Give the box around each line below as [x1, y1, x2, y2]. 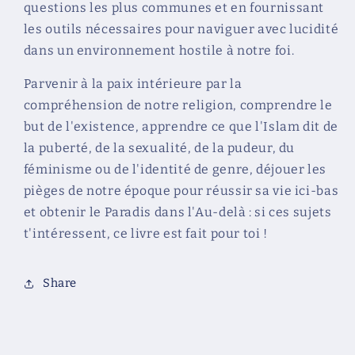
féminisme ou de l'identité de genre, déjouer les [23, 162, 326, 177]
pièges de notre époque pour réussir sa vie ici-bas [23, 183, 339, 199]
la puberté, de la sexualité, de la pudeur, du [23, 140, 296, 156]
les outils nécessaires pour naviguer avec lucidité [23, 21, 339, 36]
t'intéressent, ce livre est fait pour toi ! [23, 226, 268, 242]
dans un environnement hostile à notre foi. [23, 42, 295, 58]
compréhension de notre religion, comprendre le [23, 97, 333, 113]
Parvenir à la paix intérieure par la [23, 76, 242, 92]
